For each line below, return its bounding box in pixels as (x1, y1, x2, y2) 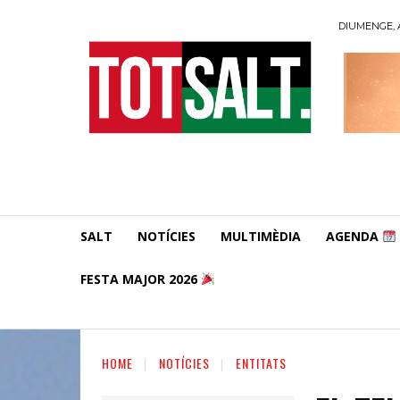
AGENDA (326, 227, 382, 245)
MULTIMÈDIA (221, 227, 301, 245)
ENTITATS (236, 353, 287, 372)
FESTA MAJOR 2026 (80, 270, 201, 287)
